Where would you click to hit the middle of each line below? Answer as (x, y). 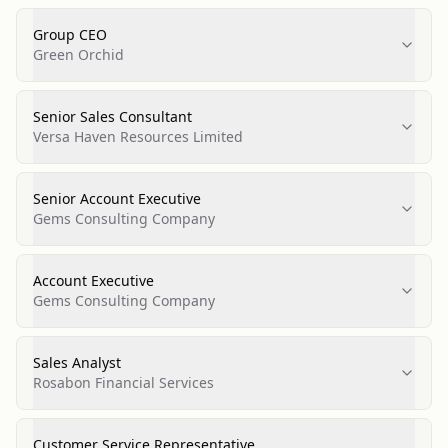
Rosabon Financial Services (123, 382)
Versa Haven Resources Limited (138, 136)
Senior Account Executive (117, 198)
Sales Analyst (77, 362)
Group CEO (70, 34)
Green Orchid (78, 54)
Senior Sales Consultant (112, 116)
